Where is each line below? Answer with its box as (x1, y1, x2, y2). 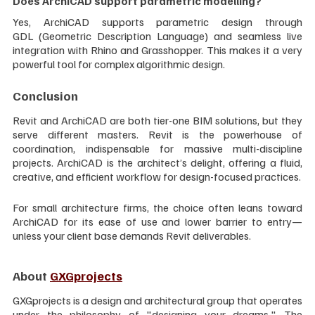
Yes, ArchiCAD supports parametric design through (13, 14, 302, 29)
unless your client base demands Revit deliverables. (13, 228, 251, 243)
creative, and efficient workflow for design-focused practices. (13, 169, 301, 184)
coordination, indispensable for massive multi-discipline (13, 141, 302, 155)
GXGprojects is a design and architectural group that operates (13, 292, 302, 307)
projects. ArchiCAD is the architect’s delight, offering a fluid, (13, 155, 302, 169)
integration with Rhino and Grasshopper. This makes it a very (13, 42, 302, 57)
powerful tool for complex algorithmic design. (13, 56, 225, 71)
